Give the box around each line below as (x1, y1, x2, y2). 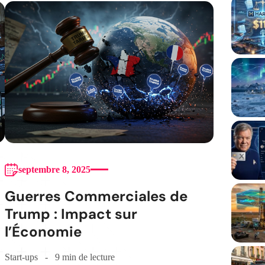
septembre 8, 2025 (18, 164, 91, 174)
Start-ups (4, 251, 38, 262)
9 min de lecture (54, 251, 115, 262)
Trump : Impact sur (4, 204, 137, 223)
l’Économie (4, 222, 82, 241)
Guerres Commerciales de (4, 186, 188, 205)
